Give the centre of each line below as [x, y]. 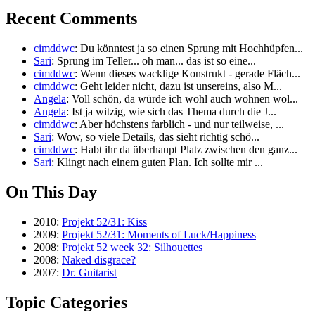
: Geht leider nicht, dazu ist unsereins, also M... [178, 86]
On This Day [51, 192]
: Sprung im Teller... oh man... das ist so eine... [154, 61]
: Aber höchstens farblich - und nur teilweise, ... [179, 124]
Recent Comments [71, 19]
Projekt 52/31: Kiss [104, 221]
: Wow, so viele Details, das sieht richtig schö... [155, 137]
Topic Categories [66, 302]
